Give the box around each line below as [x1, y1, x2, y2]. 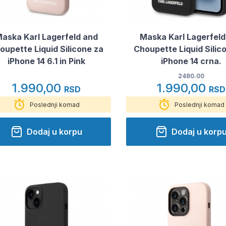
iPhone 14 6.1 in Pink [7, 56, 85, 67]
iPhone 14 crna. [160, 56, 221, 67]
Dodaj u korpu [26, 127, 82, 137]
